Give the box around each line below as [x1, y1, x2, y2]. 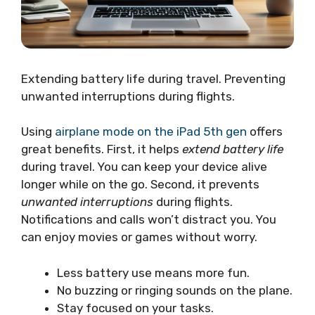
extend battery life [182, 142, 283, 157]
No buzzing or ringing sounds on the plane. [57, 283, 292, 297]
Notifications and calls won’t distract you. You [21, 212, 276, 227]
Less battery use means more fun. [57, 265, 250, 280]
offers [247, 124, 283, 139]
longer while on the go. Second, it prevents [21, 177, 259, 192]
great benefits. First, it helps [21, 142, 182, 157]
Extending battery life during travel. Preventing [21, 71, 285, 86]
